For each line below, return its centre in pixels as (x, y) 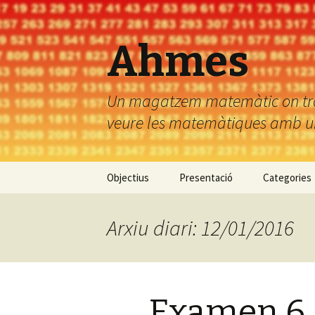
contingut (117, 204)
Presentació (206, 178)
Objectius (128, 178)
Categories (287, 178)
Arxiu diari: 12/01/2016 (200, 228)
